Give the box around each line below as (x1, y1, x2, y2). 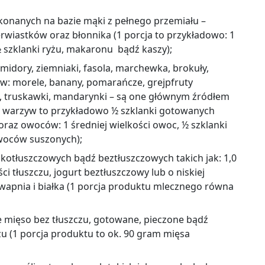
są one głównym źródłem (117, 89, 230, 103)
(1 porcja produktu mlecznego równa (67, 179, 234, 193)
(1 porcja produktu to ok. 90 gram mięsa (9, 227, 190, 240)
